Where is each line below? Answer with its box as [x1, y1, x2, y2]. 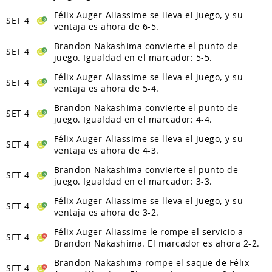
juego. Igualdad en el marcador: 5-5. [53, 51, 212, 63]
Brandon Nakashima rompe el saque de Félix [53, 256, 249, 268]
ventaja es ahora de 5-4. [53, 82, 159, 94]
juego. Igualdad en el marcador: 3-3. [53, 175, 212, 187]
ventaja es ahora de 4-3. [53, 144, 159, 156]
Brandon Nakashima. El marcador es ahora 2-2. [53, 237, 260, 249]
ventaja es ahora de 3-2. [53, 206, 159, 218]
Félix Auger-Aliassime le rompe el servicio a [53, 225, 243, 237]
